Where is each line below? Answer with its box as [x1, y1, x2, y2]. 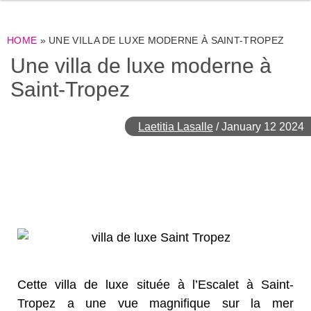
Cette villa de [17, 278, 106, 292]
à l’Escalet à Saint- [177, 278, 294, 292]
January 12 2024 [221, 121, 304, 133]
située [136, 278, 170, 292]
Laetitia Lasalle [138, 121, 213, 133]
